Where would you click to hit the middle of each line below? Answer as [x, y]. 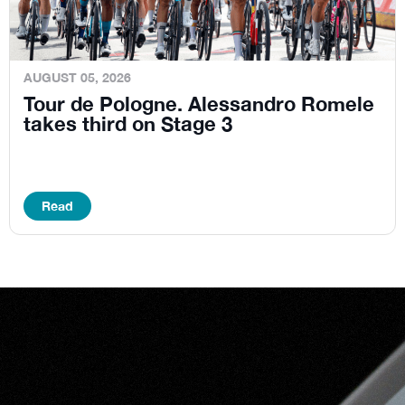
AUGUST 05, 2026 [77, 77]
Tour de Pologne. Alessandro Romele [199, 104]
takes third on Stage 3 [128, 124]
